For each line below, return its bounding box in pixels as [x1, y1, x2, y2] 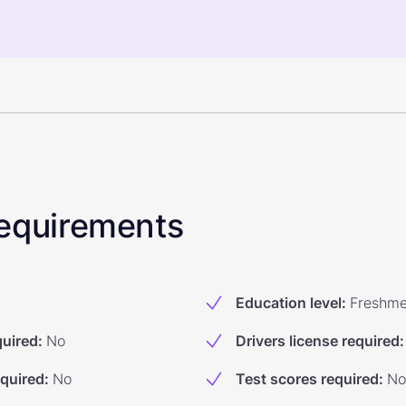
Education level [236, 294, 342, 312]
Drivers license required [236, 332, 400, 350]
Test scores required [236, 370, 379, 388]
